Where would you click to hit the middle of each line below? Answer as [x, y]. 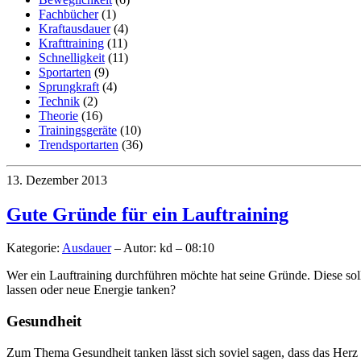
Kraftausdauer [75, 28]
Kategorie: [34, 248]
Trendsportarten [79, 144]
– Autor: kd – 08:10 [163, 248]
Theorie [58, 115]
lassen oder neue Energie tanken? [91, 290]
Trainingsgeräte [78, 130]
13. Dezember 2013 [57, 180]
